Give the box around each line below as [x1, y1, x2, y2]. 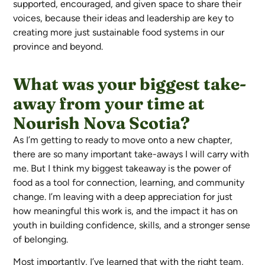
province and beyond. [13, 41, 104, 53]
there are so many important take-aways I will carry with [13, 148, 250, 160]
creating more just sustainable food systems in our [13, 27, 225, 38]
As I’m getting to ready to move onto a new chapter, [13, 134, 233, 146]
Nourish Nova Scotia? [13, 112, 190, 133]
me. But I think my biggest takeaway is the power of [13, 162, 232, 174]
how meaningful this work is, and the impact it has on [13, 205, 238, 216]
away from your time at [13, 93, 205, 114]
